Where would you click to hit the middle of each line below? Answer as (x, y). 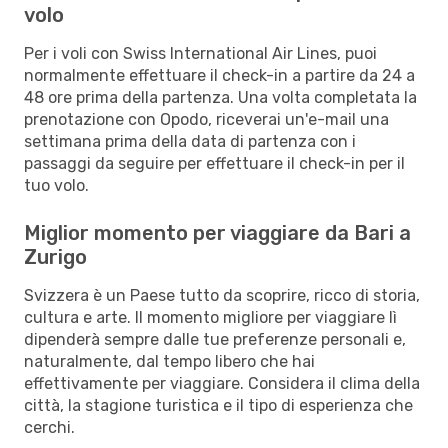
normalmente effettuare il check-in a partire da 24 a (219, 75)
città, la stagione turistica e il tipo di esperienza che (218, 405)
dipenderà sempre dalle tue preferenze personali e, (215, 339)
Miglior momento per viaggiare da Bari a (217, 232)
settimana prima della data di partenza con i (190, 141)
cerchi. (49, 427)
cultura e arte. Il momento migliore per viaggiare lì (210, 317)
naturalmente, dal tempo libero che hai (169, 361)
